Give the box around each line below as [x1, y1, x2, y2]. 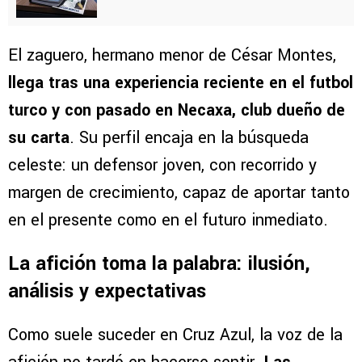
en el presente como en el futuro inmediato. [8, 208, 328, 233]
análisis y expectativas [8, 278, 206, 305]
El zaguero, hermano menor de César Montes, [8, 44, 336, 68]
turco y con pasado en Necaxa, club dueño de [8, 99, 345, 123]
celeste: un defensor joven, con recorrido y [8, 154, 317, 178]
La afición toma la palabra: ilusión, [8, 250, 310, 278]
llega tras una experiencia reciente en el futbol [8, 71, 353, 95]
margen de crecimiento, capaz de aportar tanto [8, 181, 350, 205]
